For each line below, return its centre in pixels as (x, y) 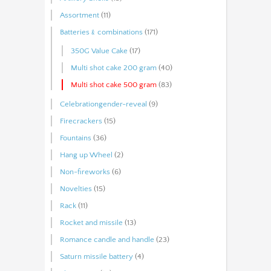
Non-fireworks (85, 171)
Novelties (76, 188)
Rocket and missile (91, 222)
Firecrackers (81, 121)
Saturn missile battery (96, 256)
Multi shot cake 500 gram (114, 84)
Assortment (80, 15)
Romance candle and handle (107, 239)
